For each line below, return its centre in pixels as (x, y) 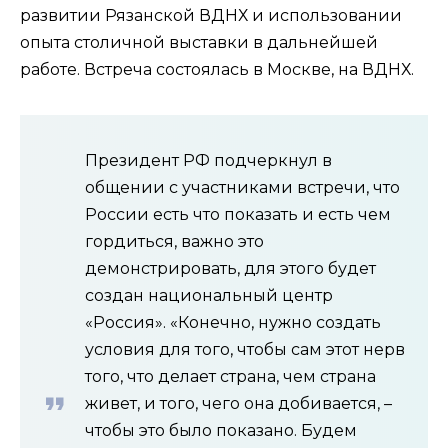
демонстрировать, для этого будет (230, 268)
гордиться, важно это (174, 241)
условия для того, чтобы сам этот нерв (245, 349)
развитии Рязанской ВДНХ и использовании (211, 15)
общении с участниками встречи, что (242, 187)
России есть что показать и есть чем (238, 214)
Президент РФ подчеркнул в (208, 160)
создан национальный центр (209, 295)
